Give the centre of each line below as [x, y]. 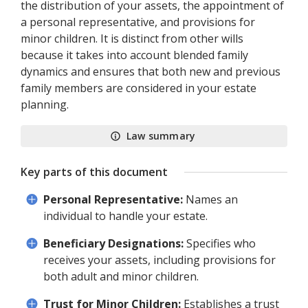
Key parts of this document [94, 172]
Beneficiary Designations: [113, 243]
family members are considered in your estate [139, 88]
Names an [210, 199]
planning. [45, 104]
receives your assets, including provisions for [159, 260]
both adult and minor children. [121, 276]
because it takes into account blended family [134, 55]
